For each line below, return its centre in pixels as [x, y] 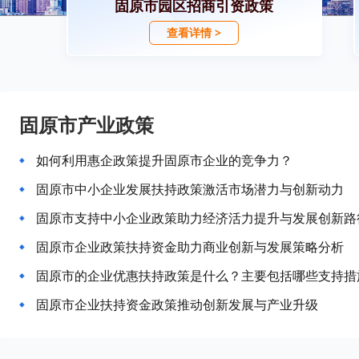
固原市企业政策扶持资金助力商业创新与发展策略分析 [190, 247]
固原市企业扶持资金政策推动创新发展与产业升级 [177, 305]
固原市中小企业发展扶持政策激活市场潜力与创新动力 [190, 189]
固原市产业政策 [87, 125]
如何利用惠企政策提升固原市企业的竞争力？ [164, 160]
